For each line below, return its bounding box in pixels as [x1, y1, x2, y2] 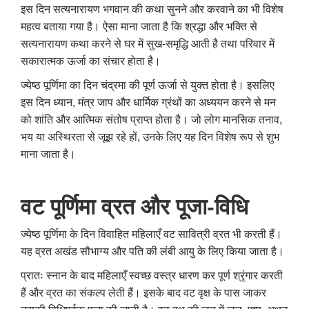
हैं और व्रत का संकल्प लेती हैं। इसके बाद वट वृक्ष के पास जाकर [21, 287, 266, 299]
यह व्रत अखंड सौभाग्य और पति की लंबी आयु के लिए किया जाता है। [21, 246, 284, 258]
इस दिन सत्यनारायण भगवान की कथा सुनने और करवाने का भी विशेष [21, 3, 283, 16]
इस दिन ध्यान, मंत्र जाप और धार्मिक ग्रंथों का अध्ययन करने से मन [21, 97, 276, 109]
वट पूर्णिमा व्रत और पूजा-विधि [21, 195, 248, 220]
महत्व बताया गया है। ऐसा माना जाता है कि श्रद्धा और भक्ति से [21, 21, 257, 33]
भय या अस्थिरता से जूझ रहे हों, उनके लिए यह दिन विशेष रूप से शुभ [21, 131, 279, 143]
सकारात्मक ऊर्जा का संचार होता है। [21, 55, 161, 68]
